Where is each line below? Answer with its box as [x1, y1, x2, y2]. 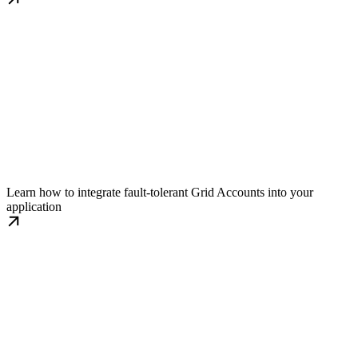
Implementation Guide [6, 148, 167, 169]
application [6, 200, 62, 214]
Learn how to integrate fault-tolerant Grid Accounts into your [6, 185, 313, 200]
